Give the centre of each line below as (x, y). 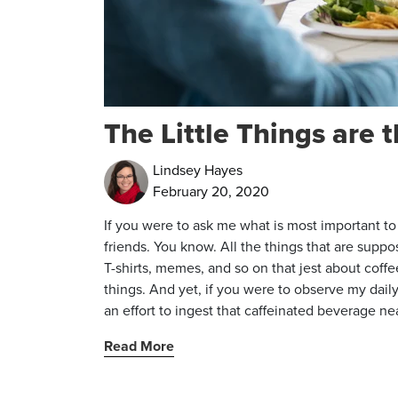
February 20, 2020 (211, 191)
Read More (139, 346)
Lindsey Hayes (198, 170)
